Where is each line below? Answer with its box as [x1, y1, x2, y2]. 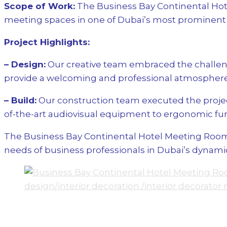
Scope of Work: [4, 1, 75, 12]
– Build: [4, 95, 36, 106]
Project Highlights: [4, 37, 90, 48]
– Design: [4, 59, 46, 70]
